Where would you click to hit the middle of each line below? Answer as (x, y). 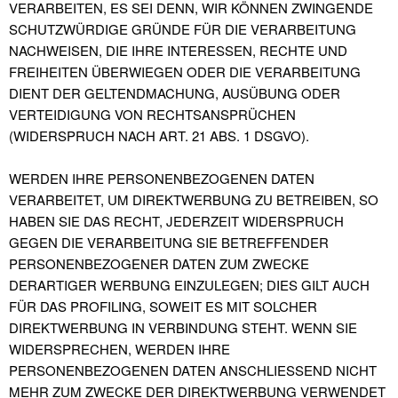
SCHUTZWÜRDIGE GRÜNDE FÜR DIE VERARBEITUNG (183, 29)
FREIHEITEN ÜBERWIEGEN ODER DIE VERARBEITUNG (185, 72)
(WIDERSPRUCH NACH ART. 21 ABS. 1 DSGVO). (159, 135)
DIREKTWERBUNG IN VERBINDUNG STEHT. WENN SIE (183, 327)
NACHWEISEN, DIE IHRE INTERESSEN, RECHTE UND (178, 50)
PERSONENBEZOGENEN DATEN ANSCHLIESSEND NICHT (193, 370)
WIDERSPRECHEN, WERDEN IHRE (119, 349)
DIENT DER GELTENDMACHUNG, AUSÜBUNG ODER (175, 93)
